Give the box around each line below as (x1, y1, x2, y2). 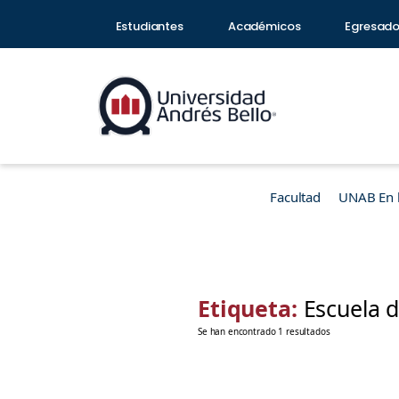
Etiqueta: (198, 293, 304, 323)
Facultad (270, 188, 321, 206)
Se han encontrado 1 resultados (198, 325, 330, 338)
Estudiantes (115, 18, 183, 35)
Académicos (227, 18, 301, 35)
